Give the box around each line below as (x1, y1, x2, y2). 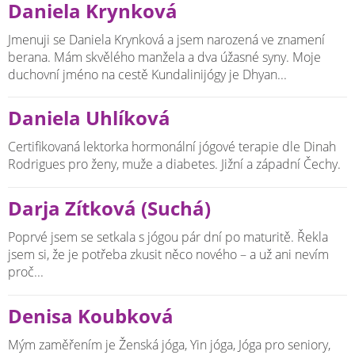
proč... (8, 262, 44, 281)
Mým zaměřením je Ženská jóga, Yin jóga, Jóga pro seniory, (8, 335, 330, 353)
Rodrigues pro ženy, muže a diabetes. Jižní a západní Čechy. (8, 155, 341, 174)
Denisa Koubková (8, 303, 174, 329)
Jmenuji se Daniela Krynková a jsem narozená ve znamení (8, 30, 325, 48)
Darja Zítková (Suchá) (8, 196, 211, 222)
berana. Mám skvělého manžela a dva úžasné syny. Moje (8, 48, 321, 66)
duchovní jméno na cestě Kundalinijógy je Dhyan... (8, 65, 287, 83)
